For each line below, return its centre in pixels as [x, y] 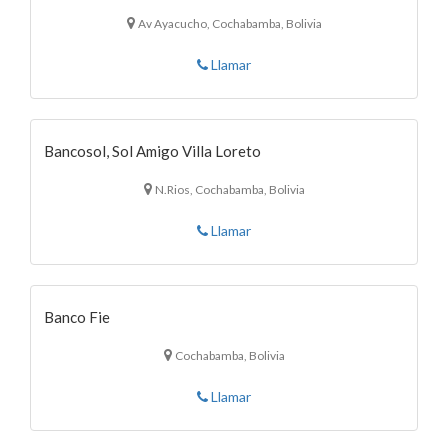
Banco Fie [77, 316]
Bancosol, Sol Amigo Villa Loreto [152, 150]
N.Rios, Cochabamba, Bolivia [229, 189]
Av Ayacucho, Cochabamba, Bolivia [229, 23]
